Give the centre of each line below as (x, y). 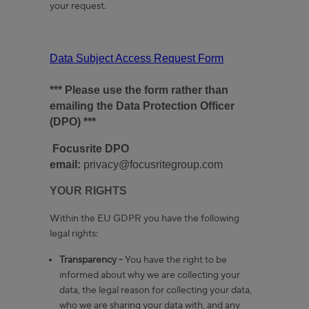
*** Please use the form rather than (139, 90)
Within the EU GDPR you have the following (144, 218)
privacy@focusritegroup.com (152, 164)
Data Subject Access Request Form (137, 58)
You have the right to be (175, 260)
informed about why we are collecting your (150, 275)
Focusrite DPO (91, 148)
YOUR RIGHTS (88, 190)
